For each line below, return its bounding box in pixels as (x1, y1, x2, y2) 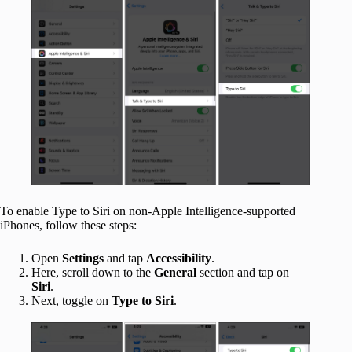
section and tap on (196, 266, 289, 280)
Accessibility (146, 251, 211, 266)
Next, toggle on (31, 294, 112, 308)
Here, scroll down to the (31, 266, 154, 280)
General (154, 266, 196, 280)
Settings (62, 251, 104, 266)
